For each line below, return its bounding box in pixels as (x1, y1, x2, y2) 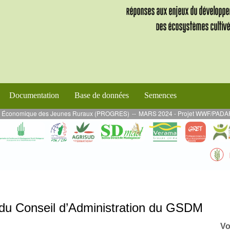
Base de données (74, 90, 129, 100)
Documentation (9, 90, 59, 100)
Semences (144, 90, 177, 100)
